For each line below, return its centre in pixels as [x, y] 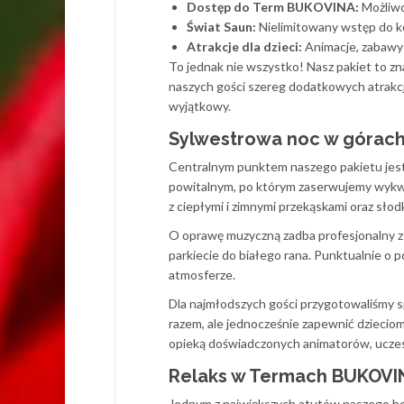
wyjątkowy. [200, 106]
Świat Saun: [221, 27]
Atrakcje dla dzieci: [244, 46]
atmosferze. [202, 275]
